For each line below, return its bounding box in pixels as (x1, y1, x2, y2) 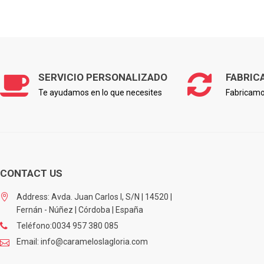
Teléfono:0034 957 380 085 (16, 220, 118, 230)
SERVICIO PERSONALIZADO (38, 71, 167, 83)
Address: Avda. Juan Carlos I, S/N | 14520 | (16, 192, 172, 202)
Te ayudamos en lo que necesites (38, 87, 162, 97)
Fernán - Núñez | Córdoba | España (16, 204, 143, 214)
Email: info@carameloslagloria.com (16, 236, 148, 246)
